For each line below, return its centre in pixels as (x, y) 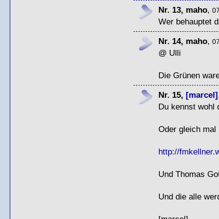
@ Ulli (169, 53)
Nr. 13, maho (183, 10)
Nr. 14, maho (183, 41)
